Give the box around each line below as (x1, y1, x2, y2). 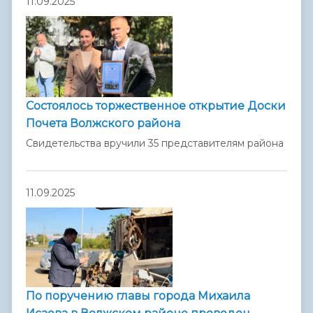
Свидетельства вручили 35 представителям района (26, 136, 284, 150)
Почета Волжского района (26, 116, 180, 130)
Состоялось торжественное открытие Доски (26, 99, 286, 112)
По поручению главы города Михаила (26, 289, 250, 303)
